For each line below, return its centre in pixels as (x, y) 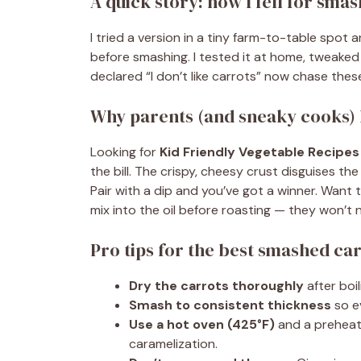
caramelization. (173, 344)
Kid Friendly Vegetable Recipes (259, 152)
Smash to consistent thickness (230, 305)
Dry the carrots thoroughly (216, 286)
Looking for (125, 152)
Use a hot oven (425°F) (202, 324)
